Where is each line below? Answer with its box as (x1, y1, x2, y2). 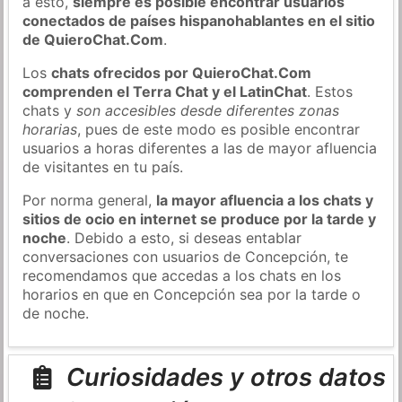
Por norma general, (22, 190, 157, 209)
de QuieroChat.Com (22, 30, 164, 48)
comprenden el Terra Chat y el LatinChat (22, 82, 308, 100)
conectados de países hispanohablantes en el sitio (22, 11, 376, 30)
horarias (22, 119, 78, 138)
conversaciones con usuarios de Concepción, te (22, 247, 349, 266)
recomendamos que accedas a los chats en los (22, 266, 342, 284)
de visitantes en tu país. (22, 157, 184, 176)
